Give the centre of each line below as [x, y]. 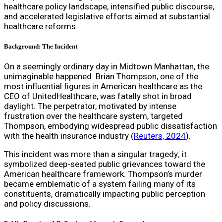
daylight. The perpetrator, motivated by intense [90, 106]
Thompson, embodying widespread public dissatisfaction [111, 126]
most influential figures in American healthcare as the [103, 86]
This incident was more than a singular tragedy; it [95, 154]
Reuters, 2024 [160, 136]
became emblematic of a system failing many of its [100, 184]
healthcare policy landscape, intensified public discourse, [109, 7]
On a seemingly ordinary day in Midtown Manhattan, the [107, 66]
